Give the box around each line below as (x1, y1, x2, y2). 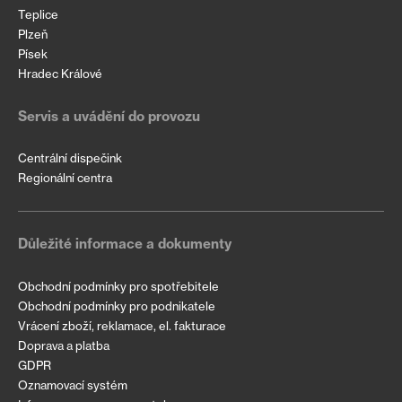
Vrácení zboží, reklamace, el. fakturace (18, 318, 226, 333)
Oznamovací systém (18, 377, 127, 392)
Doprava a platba (18, 337, 109, 353)
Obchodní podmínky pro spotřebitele (18, 278, 219, 293)
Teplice (18, 7, 58, 22)
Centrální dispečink (18, 151, 122, 166)
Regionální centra (18, 170, 112, 186)
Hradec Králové (18, 66, 102, 82)
